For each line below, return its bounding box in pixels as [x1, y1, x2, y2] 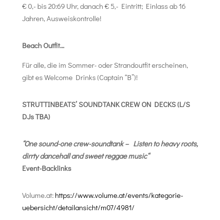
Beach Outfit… [22, 40, 64, 50]
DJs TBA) [22, 111, 50, 121]
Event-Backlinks [22, 163, 71, 173]
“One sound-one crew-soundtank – [22, 138, 130, 148]
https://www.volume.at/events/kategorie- [55, 190, 183, 200]
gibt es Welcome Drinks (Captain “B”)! [22, 72, 137, 82]
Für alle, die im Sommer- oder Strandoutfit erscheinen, [22, 59, 188, 70]
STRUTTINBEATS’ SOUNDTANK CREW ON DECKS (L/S [22, 99, 190, 109]
